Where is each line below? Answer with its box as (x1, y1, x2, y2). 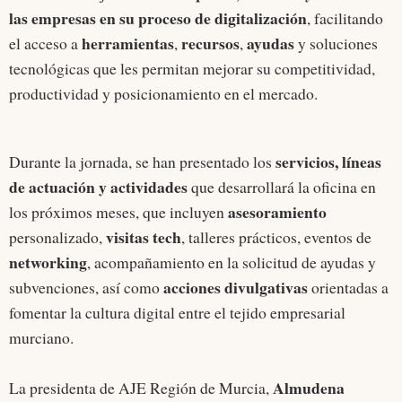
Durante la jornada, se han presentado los (9, 151, 275, 173)
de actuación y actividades (9, 175, 188, 199)
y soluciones (298, 32, 378, 55)
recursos (181, 31, 240, 56)
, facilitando (307, 7, 383, 30)
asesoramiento (228, 200, 327, 224)
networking (9, 250, 87, 275)
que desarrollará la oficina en (188, 176, 376, 198)
